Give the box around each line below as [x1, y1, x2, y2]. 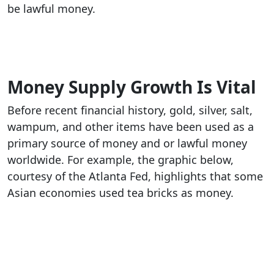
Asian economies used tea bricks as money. [7, 185, 234, 201]
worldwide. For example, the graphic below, [7, 152, 234, 168]
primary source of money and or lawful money [7, 136, 247, 151]
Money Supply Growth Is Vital [7, 75, 256, 99]
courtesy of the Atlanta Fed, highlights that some [7, 169, 263, 184]
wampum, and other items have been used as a [7, 119, 254, 135]
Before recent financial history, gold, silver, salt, [7, 103, 253, 118]
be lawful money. [7, 1, 95, 16]
